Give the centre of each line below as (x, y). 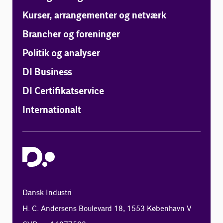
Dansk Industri (47, 193)
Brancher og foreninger (71, 34)
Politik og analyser (61, 53)
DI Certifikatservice (63, 91)
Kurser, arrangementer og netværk (95, 15)
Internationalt (52, 110)
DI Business (48, 72)
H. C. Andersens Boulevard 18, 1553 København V (107, 209)
